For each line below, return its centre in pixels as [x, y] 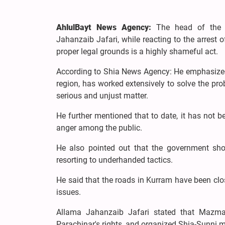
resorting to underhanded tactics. [116, 160]
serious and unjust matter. [103, 95]
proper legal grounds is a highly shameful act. [137, 51]
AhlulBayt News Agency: [106, 27]
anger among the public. [99, 128]
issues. [70, 192]
